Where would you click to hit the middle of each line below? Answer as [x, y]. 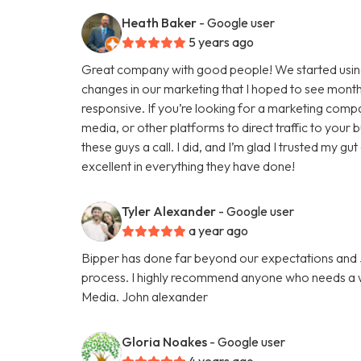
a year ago [219, 230]
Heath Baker [160, 22]
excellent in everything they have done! [189, 166]
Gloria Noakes [165, 341]
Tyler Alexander [169, 211]
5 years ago [222, 41]
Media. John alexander [145, 296]
